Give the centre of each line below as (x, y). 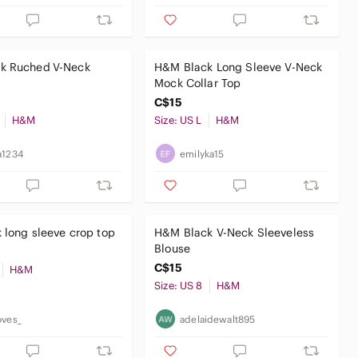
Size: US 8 (179, 286)
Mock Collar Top (198, 83)
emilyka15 (202, 153)
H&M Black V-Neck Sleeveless (235, 233)
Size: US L (178, 120)
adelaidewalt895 (218, 319)
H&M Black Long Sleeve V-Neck (239, 67)
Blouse (173, 249)
